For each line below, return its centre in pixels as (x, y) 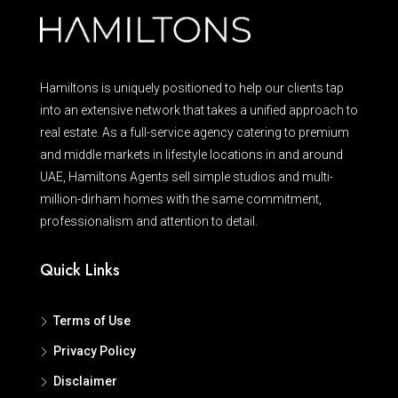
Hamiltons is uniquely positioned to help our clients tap (192, 88)
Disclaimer (85, 381)
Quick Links (80, 270)
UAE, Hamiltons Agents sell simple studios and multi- (187, 176)
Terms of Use (92, 320)
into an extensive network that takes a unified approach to (199, 110)
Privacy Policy (95, 350)
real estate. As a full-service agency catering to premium (195, 132)
